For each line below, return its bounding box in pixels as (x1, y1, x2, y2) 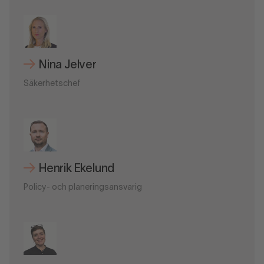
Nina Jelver (39, 60, 97, 71)
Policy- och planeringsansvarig (24, 183, 142, 192)
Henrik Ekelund (39, 163, 115, 174)
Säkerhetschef (24, 80, 80, 88)
